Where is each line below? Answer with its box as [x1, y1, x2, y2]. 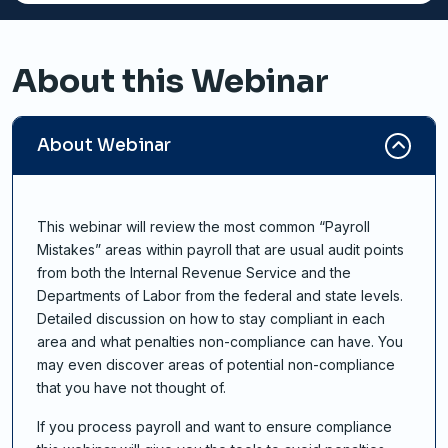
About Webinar [37, 135, 171, 157]
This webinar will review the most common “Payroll [37, 218, 370, 236]
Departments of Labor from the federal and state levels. [37, 287, 403, 305]
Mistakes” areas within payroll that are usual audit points [37, 241, 404, 259]
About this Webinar [12, 61, 329, 102]
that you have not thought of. [37, 379, 226, 397]
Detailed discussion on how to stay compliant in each [37, 310, 385, 328]
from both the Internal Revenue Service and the [37, 264, 351, 282]
